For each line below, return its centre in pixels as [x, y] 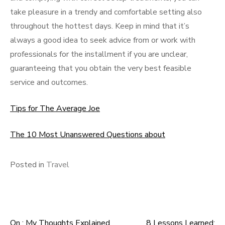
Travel [58, 165]
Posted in [28, 165]
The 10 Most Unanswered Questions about [88, 135]
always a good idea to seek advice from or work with [103, 40]
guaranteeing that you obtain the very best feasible [101, 68]
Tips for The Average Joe [55, 108]
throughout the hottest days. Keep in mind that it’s [100, 26]
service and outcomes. [49, 82]
